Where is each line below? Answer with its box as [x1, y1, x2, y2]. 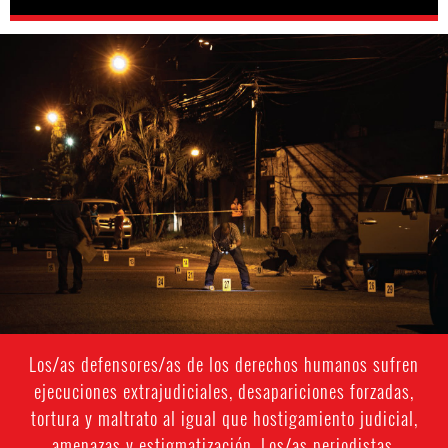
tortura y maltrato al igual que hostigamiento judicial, [30, 405, 418, 432]
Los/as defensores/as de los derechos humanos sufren [29, 351, 419, 378]
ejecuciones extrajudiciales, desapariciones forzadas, [34, 378, 414, 405]
